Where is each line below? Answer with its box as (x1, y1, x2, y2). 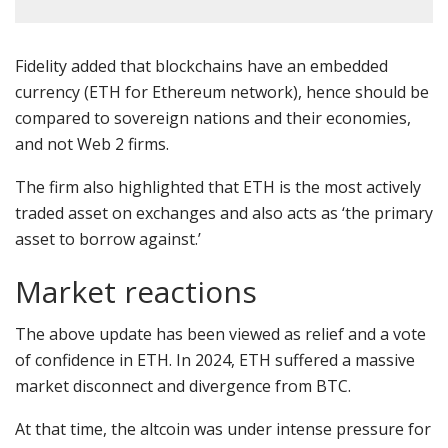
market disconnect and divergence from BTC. (15, 375, 355, 398)
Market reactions (15, 271, 257, 313)
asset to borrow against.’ (15, 228, 201, 251)
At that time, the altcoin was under (15, 418, 276, 441)
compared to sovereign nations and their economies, (15, 107, 411, 130)
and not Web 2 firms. (15, 133, 173, 156)
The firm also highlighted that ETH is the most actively (15, 176, 421, 199)
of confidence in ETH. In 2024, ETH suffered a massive (15, 349, 415, 372)
